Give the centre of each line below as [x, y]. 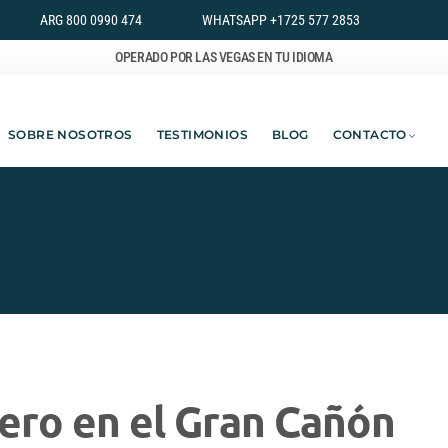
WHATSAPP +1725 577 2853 [280, 20]
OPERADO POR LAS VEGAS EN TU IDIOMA [224, 57]
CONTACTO [369, 134]
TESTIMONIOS [202, 134]
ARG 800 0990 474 [90, 20]
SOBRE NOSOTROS [70, 134]
